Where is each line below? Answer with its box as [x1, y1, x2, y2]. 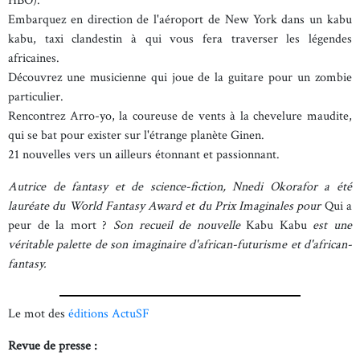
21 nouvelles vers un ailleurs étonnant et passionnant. [8, 146, 280, 163]
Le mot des [8, 305, 68, 322]
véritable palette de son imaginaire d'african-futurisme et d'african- [8, 236, 352, 253]
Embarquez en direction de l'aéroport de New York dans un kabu [8, 11, 352, 28]
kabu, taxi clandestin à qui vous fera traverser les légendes [8, 31, 352, 47]
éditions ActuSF [68, 305, 149, 322]
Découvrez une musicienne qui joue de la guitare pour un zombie [8, 69, 352, 86]
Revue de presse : [8, 337, 97, 354]
